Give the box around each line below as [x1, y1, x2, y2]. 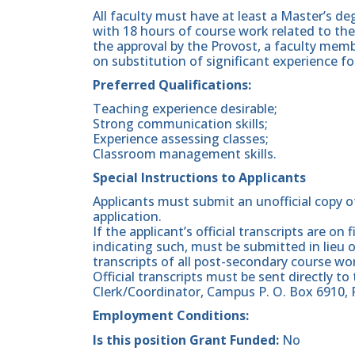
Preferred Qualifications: [93, 75, 251, 94]
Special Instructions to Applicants [93, 169, 306, 187]
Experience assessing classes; [93, 129, 269, 147]
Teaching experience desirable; [93, 99, 277, 117]
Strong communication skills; [93, 114, 268, 132]
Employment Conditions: [93, 307, 252, 325]
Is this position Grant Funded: [93, 330, 282, 349]
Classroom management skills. [93, 144, 277, 162]
